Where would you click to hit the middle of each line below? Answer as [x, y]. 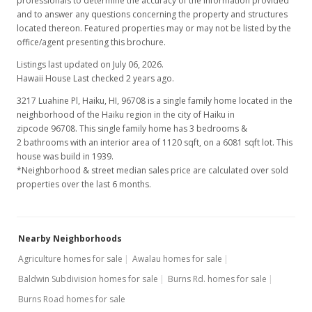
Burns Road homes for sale [72, 299]
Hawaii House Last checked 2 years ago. [95, 78]
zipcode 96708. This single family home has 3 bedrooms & [132, 128]
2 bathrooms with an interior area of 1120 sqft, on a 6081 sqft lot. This [155, 142]
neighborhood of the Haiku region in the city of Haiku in [126, 115]
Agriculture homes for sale [70, 259]
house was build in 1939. [65, 156]
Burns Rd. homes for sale [217, 279]
